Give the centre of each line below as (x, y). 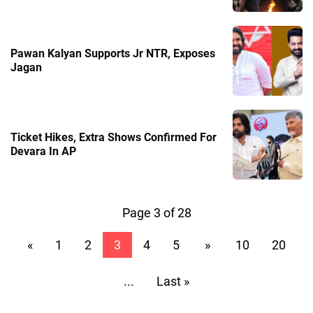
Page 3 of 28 (156, 212)
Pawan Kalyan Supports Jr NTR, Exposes (113, 53)
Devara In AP (43, 151)
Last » (173, 281)
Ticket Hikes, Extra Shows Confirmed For (114, 137)
